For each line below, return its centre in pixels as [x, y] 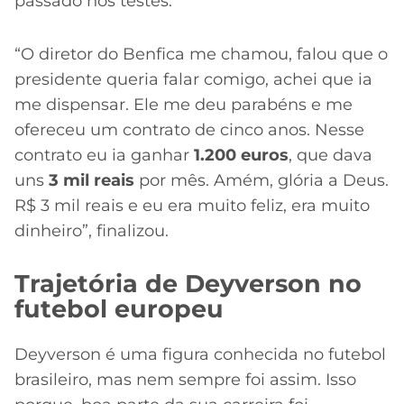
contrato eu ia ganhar [102, 155]
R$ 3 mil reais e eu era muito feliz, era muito [192, 205]
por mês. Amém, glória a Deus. [262, 180]
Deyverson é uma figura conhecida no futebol [200, 354]
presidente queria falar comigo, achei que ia [193, 79]
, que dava [331, 155]
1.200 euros [239, 155]
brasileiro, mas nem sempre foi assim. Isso [185, 379]
